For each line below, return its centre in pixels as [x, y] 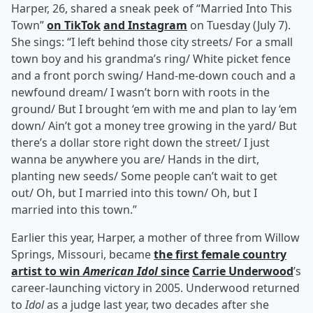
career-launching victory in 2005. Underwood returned [155, 288]
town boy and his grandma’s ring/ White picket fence [151, 59]
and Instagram [145, 26]
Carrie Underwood [243, 271]
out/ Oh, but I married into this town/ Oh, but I [134, 193]
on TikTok [74, 26]
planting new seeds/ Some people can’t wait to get [144, 176]
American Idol [122, 271]
